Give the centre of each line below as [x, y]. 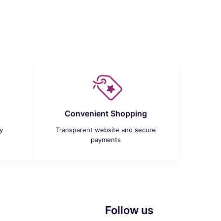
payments [106, 140]
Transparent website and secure [106, 130]
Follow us [129, 210]
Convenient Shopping [106, 113]
